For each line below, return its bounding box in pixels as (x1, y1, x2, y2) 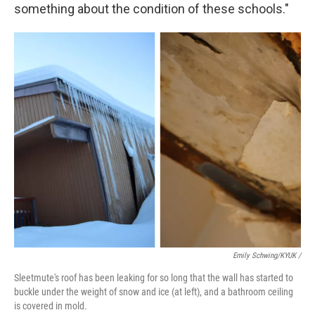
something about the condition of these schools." (14, 1, 289, 16)
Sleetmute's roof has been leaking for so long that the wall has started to (14, 272, 293, 283)
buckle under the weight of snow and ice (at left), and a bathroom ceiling (14, 286, 293, 297)
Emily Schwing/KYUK (233, 251, 296, 260)
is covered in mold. (14, 300, 87, 311)
